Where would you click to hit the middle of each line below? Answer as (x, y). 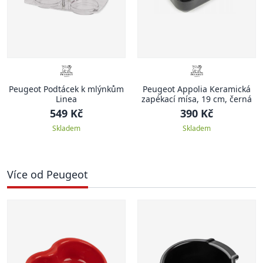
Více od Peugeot (48, 174)
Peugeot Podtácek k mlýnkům (66, 89)
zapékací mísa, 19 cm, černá (197, 99)
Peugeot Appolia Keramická (197, 89)
